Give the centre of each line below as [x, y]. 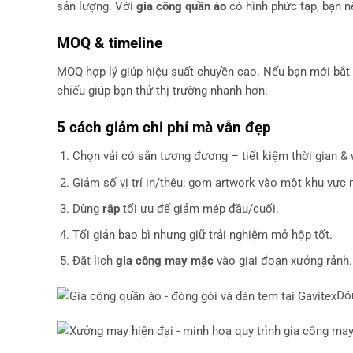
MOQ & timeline [110, 43]
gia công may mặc [164, 260]
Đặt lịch [94, 260]
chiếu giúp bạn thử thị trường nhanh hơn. [162, 91]
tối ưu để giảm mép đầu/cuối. [199, 208]
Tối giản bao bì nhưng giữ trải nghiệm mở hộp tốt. [202, 234]
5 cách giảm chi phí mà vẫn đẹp [164, 127]
